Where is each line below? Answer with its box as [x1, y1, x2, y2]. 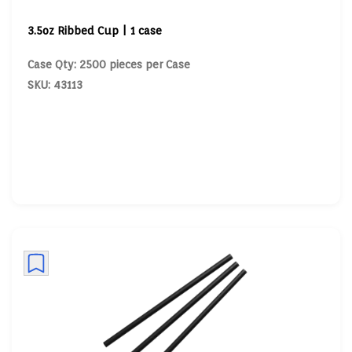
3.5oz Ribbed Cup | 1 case [27, 24, 162, 37]
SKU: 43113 [27, 79, 82, 91]
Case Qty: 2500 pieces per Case [27, 58, 190, 71]
